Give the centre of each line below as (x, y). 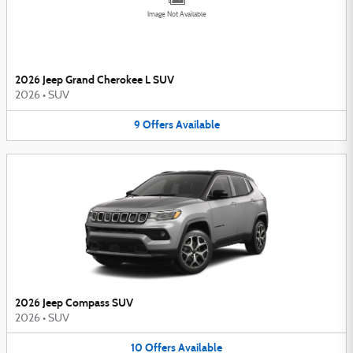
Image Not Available (176, 15)
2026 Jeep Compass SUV (74, 303)
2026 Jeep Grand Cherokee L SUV (95, 80)
